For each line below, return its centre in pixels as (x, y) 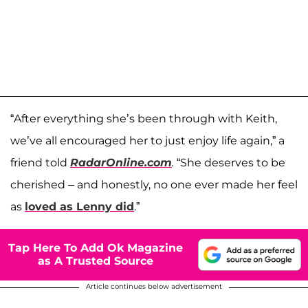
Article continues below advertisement (154, 286)
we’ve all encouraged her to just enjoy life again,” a (147, 140)
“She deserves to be (230, 162)
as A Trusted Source (96, 261)
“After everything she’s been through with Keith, (144, 118)
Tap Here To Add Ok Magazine (96, 248)
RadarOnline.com (121, 162)
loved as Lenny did (79, 206)
